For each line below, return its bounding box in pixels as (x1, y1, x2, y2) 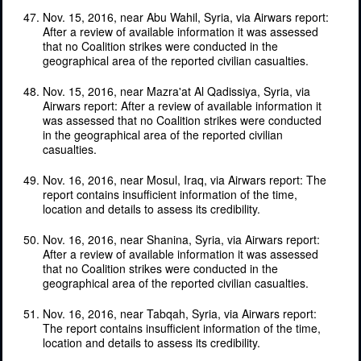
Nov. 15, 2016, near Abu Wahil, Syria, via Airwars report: (43, 8, 329, 25)
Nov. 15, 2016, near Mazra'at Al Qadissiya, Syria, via (43, 82, 310, 99)
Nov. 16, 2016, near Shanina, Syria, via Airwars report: (43, 230, 320, 247)
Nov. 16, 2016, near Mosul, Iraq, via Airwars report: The (43, 171, 326, 188)
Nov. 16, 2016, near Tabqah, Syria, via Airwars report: (43, 305, 317, 322)
